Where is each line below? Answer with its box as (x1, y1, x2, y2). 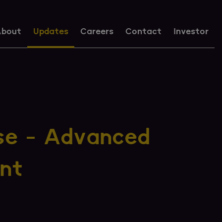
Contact (125, 28, 162, 36)
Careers (80, 28, 113, 36)
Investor (173, 28, 209, 36)
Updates (33, 28, 68, 36)
